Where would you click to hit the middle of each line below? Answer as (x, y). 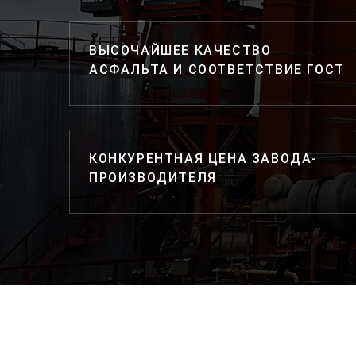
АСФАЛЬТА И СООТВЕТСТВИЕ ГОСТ (217, 70)
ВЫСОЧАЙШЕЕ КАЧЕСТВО (180, 50)
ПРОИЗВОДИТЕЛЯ (153, 178)
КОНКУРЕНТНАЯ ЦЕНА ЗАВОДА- (204, 159)
